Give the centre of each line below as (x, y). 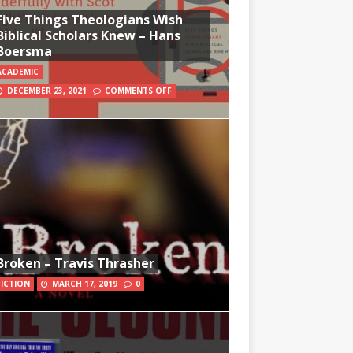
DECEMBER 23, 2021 (46, 90)
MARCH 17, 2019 (84, 283)
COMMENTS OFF (138, 90)
